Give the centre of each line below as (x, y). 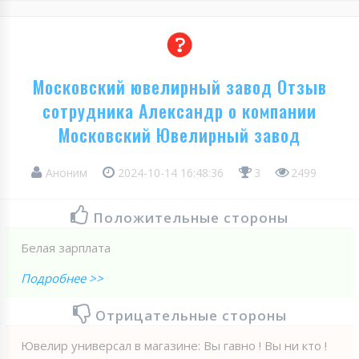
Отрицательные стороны (191, 315)
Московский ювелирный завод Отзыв (179, 86)
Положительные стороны (191, 217)
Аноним (67, 172)
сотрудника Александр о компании (179, 110)
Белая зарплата (66, 247)
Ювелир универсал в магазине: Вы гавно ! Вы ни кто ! (174, 345)
